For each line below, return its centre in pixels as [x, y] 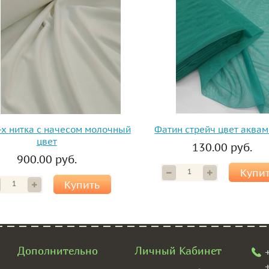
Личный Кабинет [178, 250]
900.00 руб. [47, 159]
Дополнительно [58, 250]
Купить [82, 185]
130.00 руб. [222, 147]
